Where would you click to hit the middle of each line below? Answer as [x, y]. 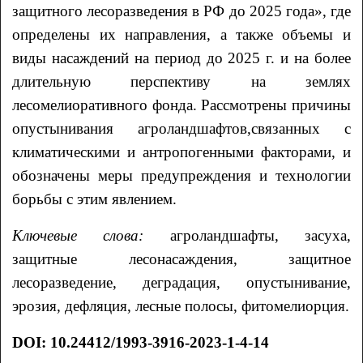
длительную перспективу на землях [181, 81]
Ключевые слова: [91, 235]
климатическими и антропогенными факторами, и [181, 152]
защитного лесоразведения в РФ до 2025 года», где [181, 11]
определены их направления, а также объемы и [181, 34]
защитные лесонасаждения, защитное [181, 258]
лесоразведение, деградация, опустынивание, [181, 282]
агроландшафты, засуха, [260, 235]
